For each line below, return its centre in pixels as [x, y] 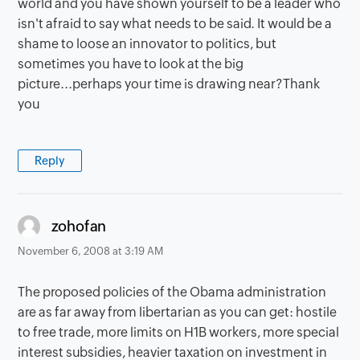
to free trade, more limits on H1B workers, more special [179, 332]
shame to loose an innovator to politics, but [147, 43]
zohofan [79, 227]
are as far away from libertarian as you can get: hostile [178, 312]
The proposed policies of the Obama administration [172, 292]
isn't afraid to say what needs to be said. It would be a [175, 23]
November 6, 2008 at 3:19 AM [91, 251]
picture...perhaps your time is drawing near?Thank [169, 84]
